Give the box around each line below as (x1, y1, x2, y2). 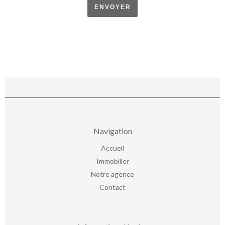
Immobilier (96, 157, 129, 166)
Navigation (93, 126, 132, 136)
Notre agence (91, 170, 134, 179)
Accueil (101, 144, 124, 153)
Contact (99, 183, 126, 192)
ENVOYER (94, 4, 131, 11)
